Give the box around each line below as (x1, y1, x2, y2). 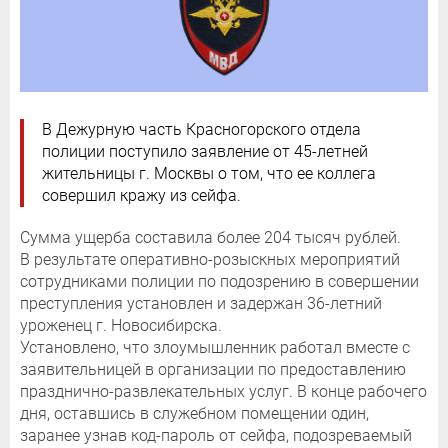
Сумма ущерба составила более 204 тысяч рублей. (20, 227, 401, 247)
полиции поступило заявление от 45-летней (42, 141, 368, 161)
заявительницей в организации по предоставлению (20, 359, 406, 379)
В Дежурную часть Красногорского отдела (42, 119, 361, 139)
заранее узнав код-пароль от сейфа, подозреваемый (20, 425, 412, 445)
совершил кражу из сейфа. (42, 185, 241, 205)
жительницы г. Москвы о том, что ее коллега (42, 163, 376, 183)
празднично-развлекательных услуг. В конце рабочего (20, 381, 427, 401)
